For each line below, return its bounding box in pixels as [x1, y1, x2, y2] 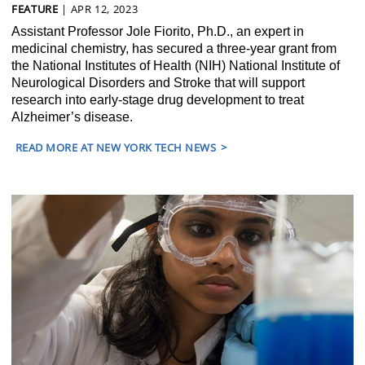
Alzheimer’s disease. [11, 109, 133, 124]
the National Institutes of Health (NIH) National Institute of [11, 58, 340, 73]
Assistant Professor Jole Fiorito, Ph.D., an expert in [11, 24, 304, 38]
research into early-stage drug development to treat [11, 92, 304, 107]
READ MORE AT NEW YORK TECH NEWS [15, 139, 217, 155]
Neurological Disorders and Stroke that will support [11, 75, 305, 90]
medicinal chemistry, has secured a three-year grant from [11, 41, 336, 55]
